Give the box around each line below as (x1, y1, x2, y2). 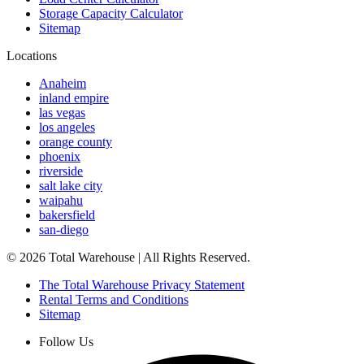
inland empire (39, 91, 109, 106)
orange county (39, 135, 112, 149)
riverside (39, 164, 83, 179)
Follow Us (39, 335, 93, 349)
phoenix (39, 149, 80, 164)
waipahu (39, 193, 83, 208)
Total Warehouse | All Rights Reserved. (45, 250, 250, 265)
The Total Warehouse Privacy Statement (39, 278, 245, 292)
